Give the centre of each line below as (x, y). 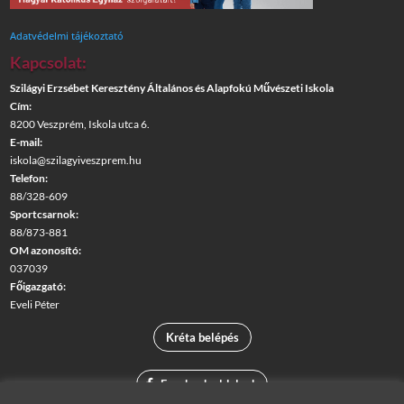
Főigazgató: (38, 287)
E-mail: (27, 142)
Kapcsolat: (49, 63)
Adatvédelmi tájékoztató (67, 36)
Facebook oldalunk (210, 385)
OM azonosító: (46, 251)
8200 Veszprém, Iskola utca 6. (80, 124)
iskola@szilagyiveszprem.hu (76, 161)
